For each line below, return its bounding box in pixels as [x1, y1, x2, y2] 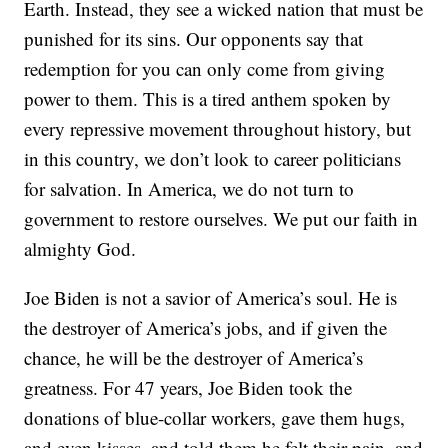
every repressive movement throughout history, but [24, 116, 412, 142]
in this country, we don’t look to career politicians [24, 146, 402, 172]
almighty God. [24, 236, 137, 262]
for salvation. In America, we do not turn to [24, 176, 355, 202]
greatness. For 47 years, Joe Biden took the [24, 375, 353, 401]
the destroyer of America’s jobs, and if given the [24, 315, 388, 341]
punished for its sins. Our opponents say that [24, 26, 364, 52]
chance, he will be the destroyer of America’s [24, 345, 364, 371]
